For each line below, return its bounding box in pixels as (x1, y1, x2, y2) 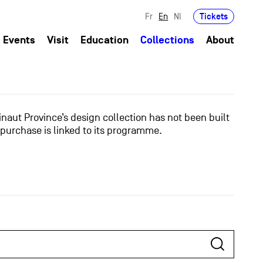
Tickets (200, 11, 228, 22)
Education (80, 34, 129, 46)
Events (3, 34, 36, 46)
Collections (140, 34, 195, 46)
